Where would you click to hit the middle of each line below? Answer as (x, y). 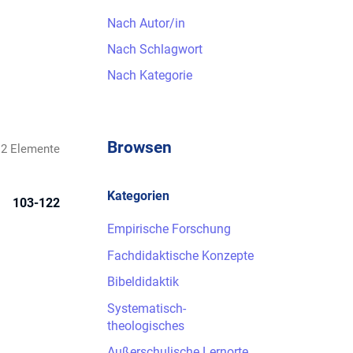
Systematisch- (147, 308)
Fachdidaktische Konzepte (180, 255)
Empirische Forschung (169, 229)
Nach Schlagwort (155, 49)
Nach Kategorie (150, 76)
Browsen (139, 148)
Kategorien (138, 195)
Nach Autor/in (146, 23)
